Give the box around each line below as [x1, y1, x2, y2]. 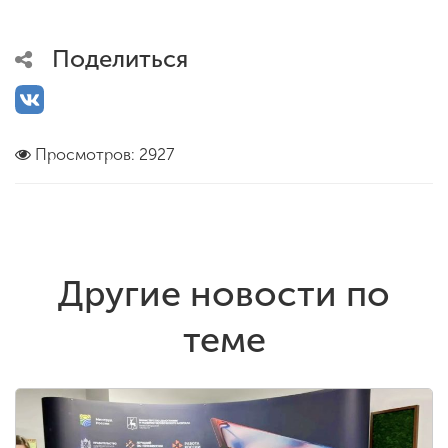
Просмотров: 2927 [35, 144, 174, 164]
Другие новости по [58, 271, 390, 315]
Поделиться [52, 43, 188, 73]
